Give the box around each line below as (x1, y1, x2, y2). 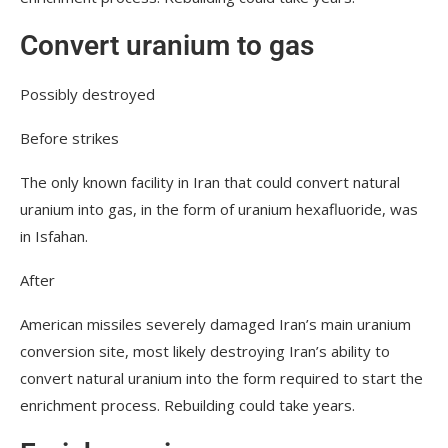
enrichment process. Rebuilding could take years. (20, 394, 355, 415)
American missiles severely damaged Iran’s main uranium (20, 313, 411, 334)
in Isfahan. (20, 225, 88, 246)
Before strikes (20, 127, 119, 148)
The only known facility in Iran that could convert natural (20, 171, 400, 192)
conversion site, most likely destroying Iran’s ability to (20, 340, 390, 361)
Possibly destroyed (20, 83, 155, 104)
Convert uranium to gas (20, 28, 314, 62)
